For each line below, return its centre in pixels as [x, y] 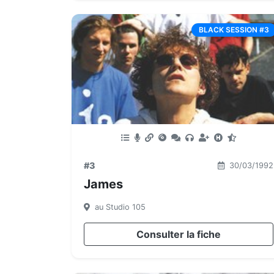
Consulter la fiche [179, 234]
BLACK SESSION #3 [234, 30]
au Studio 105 [119, 207]
